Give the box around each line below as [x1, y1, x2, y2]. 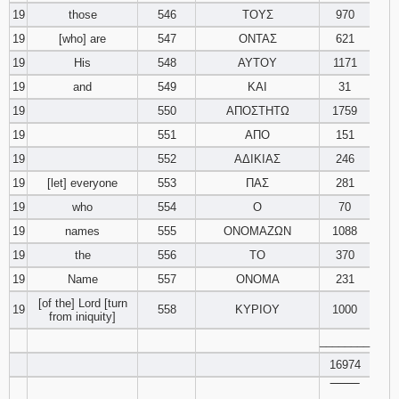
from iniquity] [49, 310, 116, 323]
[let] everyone [47, 176, 118, 190]
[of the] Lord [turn [37, 297, 127, 310]
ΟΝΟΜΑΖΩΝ [224, 224, 291, 238]
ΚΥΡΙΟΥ [235, 303, 280, 316]
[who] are [59, 32, 106, 45]
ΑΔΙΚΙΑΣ [234, 152, 281, 166]
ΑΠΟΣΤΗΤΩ [225, 104, 289, 118]
